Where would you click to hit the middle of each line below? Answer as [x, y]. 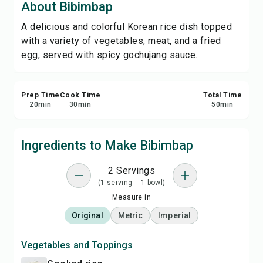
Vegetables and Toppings [77, 245]
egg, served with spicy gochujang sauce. [109, 55]
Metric [130, 215]
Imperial [175, 215]
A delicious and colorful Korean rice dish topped [127, 27]
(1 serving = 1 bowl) [131, 183]
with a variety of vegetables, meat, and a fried [121, 41]
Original [87, 215]
